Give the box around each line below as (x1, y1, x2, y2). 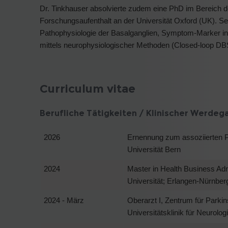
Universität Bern (127, 145, 181, 154)
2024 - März (44, 195, 84, 205)
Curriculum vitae (40, 82, 135, 96)
